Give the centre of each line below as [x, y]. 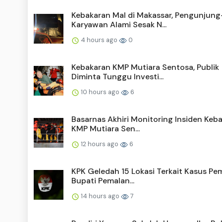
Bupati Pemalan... [103, 181]
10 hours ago [100, 92]
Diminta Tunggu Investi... [117, 77]
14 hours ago [100, 196]
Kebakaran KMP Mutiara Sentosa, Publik [145, 67]
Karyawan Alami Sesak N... [119, 25]
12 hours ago [100, 144]
